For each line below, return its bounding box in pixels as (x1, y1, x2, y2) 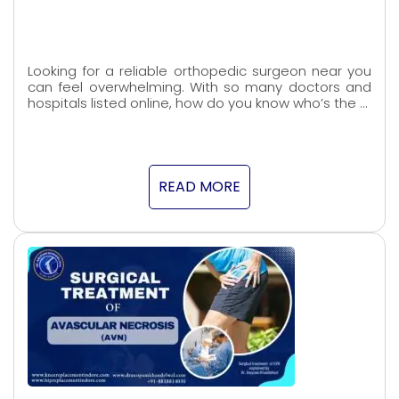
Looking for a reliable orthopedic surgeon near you (28, 61, 371, 80)
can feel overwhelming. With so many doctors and (28, 77, 371, 96)
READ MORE (159, 175, 240, 197)
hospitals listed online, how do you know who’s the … (28, 93, 367, 112)
